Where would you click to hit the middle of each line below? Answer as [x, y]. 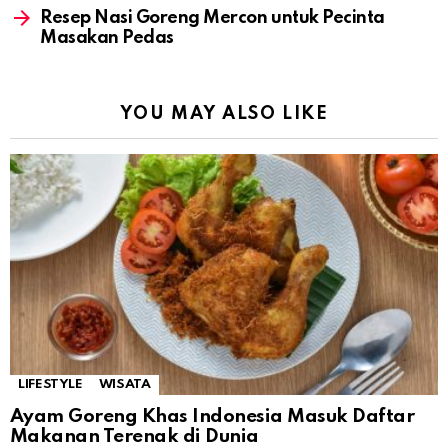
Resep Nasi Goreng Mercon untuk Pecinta [212, 18]
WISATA [124, 385]
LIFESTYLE [50, 385]
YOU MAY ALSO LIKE [224, 114]
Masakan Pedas [107, 38]
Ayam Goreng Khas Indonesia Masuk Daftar [212, 417]
